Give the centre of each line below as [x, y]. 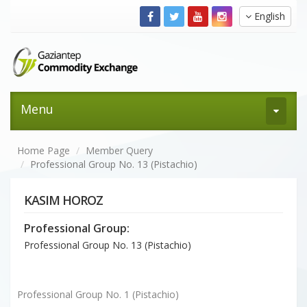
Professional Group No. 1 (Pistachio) [98, 294]
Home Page [44, 150]
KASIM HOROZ [63, 200]
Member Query [119, 150]
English [270, 16]
